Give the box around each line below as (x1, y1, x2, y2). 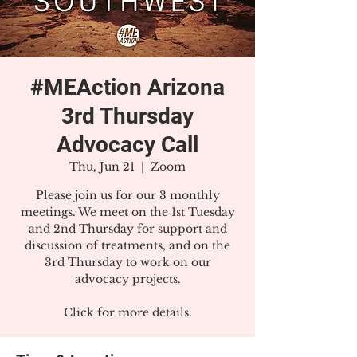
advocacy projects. (74, 272, 181, 286)
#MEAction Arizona (30, 74, 225, 100)
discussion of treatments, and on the (25, 238, 230, 253)
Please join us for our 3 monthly (35, 188, 220, 202)
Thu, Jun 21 (69, 159, 135, 174)
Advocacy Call (57, 131, 198, 158)
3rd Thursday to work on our (44, 255, 211, 269)
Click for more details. (63, 305, 192, 320)
